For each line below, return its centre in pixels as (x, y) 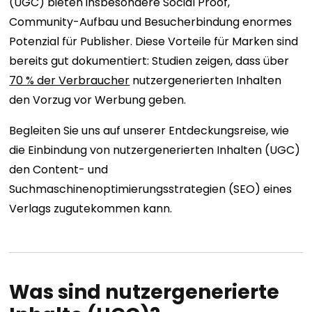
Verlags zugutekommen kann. (92, 209)
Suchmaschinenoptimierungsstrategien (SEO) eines (151, 189)
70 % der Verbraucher (70, 80)
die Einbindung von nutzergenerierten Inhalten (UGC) (155, 150)
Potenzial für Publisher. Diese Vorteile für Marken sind (154, 41)
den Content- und (59, 170)
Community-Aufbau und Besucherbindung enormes (151, 22)
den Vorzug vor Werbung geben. (98, 100)
